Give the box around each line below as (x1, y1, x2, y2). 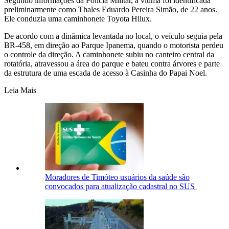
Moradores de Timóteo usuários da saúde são (45, 173, 190, 182)
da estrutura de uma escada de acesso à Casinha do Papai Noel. (4, 68, 207, 78)
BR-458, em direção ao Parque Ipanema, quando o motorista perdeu (4, 41, 223, 50)
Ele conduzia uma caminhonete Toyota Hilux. (4, 14, 152, 24)
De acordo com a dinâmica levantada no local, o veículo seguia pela (4, 32, 222, 41)
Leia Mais (4, 86, 36, 95)
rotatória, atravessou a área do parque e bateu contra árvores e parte (4, 59, 220, 68)
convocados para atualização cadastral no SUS (45, 182, 197, 191)
